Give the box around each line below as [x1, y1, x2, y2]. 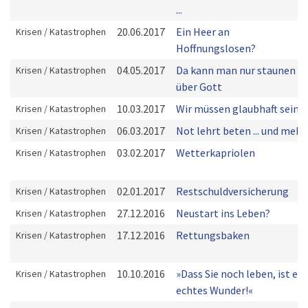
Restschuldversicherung [176, 184, 289, 198]
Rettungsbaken [176, 228, 250, 242]
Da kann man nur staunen [176, 63, 296, 77]
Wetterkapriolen [176, 146, 255, 159]
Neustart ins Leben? [176, 206, 270, 220]
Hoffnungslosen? [176, 41, 256, 55]
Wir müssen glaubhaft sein [176, 102, 299, 115]
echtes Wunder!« [176, 283, 253, 297]
